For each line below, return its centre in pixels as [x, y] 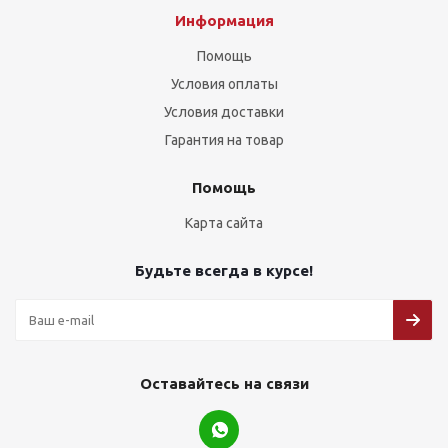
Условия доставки [224, 112]
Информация [224, 20]
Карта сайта [224, 223]
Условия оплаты [224, 84]
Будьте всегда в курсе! [224, 270]
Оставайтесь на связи [224, 383]
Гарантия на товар [224, 140]
